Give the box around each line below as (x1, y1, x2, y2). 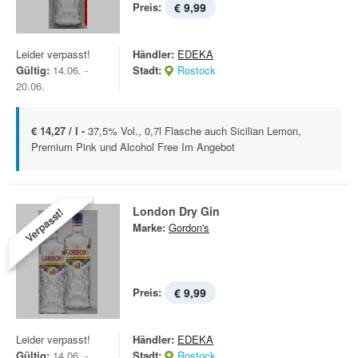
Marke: (133, 220, 165, 235)
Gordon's (169, 220, 209, 235)
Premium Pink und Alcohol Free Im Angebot (31, 139, 235, 154)
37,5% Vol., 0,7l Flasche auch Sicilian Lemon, (88, 123, 301, 138)
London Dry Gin (133, 203, 220, 219)
